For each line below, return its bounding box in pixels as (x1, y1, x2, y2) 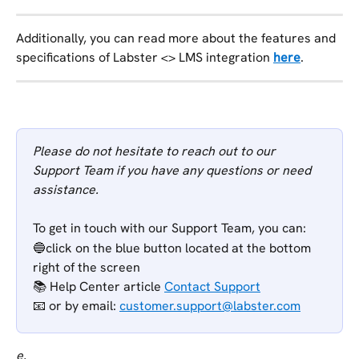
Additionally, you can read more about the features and (16, 30, 339, 47)
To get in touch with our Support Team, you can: (33, 220, 306, 237)
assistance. (33, 180, 99, 198)
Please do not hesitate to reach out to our (33, 142, 279, 159)
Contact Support (164, 277, 260, 295)
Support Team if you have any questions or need (33, 161, 314, 179)
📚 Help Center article (33, 277, 164, 295)
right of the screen (33, 258, 140, 276)
